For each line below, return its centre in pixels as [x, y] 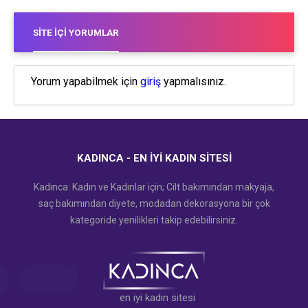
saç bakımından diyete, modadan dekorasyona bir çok [154, 203]
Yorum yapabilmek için [86, 81]
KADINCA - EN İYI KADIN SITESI [154, 158]
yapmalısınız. [194, 81]
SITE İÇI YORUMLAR [76, 32]
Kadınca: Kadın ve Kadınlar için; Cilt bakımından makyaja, [154, 187]
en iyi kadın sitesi [157, 297]
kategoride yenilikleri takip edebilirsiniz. [154, 220]
